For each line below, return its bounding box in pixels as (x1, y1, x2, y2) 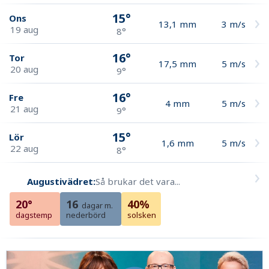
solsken (127, 210, 156, 220)
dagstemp (16, 210, 52, 220)
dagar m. (82, 200, 113, 211)
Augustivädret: (27, 175, 95, 187)
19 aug (10, 23, 38, 35)
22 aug (10, 142, 38, 154)
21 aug (10, 102, 38, 115)
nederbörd (66, 210, 106, 220)
